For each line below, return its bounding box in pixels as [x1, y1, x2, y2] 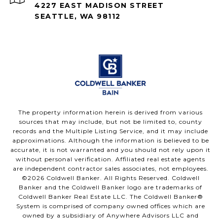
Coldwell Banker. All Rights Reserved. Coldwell [44, 174, 200, 182]
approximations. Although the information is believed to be [12, 137, 209, 145]
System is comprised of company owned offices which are [16, 202, 205, 210]
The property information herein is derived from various [18, 109, 203, 116]
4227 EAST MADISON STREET [35, 1, 164, 10]
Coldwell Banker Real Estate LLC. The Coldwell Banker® [18, 193, 203, 201]
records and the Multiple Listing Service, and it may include [13, 127, 208, 135]
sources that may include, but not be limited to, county [19, 118, 202, 126]
